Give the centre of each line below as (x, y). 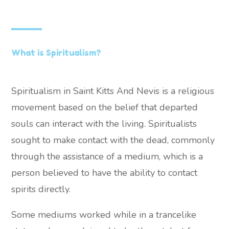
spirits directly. (41, 189)
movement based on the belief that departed (105, 107)
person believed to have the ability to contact (105, 173)
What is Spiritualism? (56, 53)
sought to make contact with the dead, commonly (113, 140)
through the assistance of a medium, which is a (107, 156)
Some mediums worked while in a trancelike (104, 214)
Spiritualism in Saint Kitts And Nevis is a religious (113, 91)
